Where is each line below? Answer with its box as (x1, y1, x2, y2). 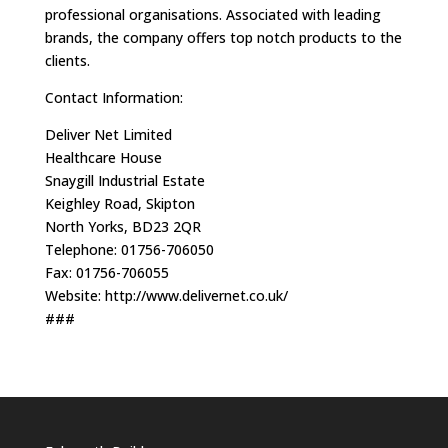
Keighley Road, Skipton (44, 194, 195, 213)
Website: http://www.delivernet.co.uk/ (44, 286, 288, 305)
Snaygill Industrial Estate (44, 171, 205, 190)
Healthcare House (44, 148, 162, 167)
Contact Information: (44, 88, 183, 107)
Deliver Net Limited (44, 125, 172, 144)
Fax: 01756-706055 (44, 263, 169, 282)
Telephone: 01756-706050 (44, 240, 214, 259)
